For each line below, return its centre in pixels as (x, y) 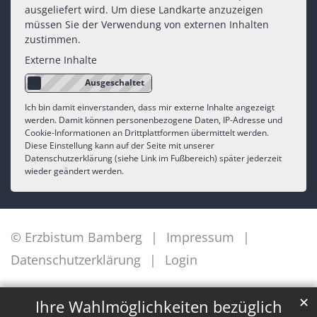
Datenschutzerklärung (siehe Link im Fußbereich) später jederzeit (153, 158)
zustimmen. (53, 40)
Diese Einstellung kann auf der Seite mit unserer (120, 145)
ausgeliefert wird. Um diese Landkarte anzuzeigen (144, 10)
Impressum (200, 237)
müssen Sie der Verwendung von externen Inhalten (147, 25)
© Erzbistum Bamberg (76, 237)
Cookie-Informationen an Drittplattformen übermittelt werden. (147, 132)
